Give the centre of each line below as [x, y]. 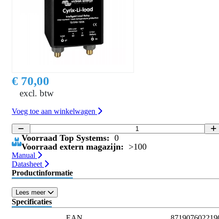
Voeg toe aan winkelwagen [55, 111]
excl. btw [37, 93]
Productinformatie [42, 173]
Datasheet [28, 164]
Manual [24, 155]
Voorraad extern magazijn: [73, 147]
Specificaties [32, 202]
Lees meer [32, 193]
